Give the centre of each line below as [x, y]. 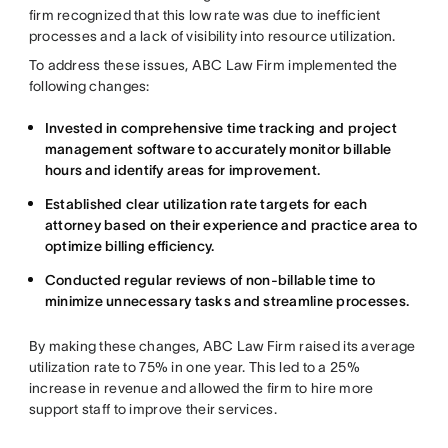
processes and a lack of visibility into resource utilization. [212, 36]
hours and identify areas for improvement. [182, 170]
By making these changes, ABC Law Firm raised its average [222, 346]
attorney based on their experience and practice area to [231, 225]
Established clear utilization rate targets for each [205, 204]
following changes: [89, 86]
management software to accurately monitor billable [218, 149]
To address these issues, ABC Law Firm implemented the [213, 65]
